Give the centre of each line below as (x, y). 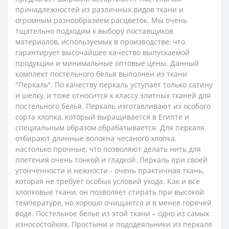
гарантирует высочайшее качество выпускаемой (102, 52)
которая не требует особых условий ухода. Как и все (108, 181)
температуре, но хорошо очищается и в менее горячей (113, 202)
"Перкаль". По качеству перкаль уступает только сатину (114, 84)
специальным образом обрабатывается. (87, 127)
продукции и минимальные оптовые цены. (92, 63)
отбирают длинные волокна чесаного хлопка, (96, 138)
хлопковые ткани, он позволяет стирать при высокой (110, 192)
